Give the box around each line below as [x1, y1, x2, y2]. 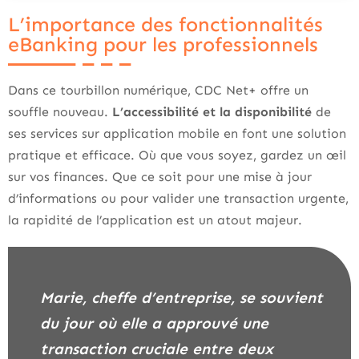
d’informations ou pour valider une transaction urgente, [8, 191, 349, 207]
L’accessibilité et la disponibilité [112, 104, 312, 120]
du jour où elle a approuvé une [40, 314, 268, 333]
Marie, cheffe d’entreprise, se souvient [40, 288, 53, 308]
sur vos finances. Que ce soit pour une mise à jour [8, 169, 312, 185]
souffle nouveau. [8, 104, 112, 120]
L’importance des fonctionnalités [8, 13, 323, 38]
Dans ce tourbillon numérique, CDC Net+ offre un [8, 83, 309, 99]
